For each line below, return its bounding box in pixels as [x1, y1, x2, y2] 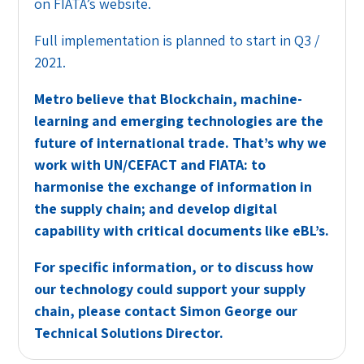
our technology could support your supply [34, 279, 306, 299]
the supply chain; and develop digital [34, 199, 278, 219]
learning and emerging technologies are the [34, 111, 324, 131]
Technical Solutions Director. [34, 323, 224, 343]
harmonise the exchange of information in [34, 177, 313, 197]
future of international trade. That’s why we [34, 133, 327, 153]
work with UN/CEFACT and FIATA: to [34, 155, 266, 175]
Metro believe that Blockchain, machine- [34, 89, 303, 109]
